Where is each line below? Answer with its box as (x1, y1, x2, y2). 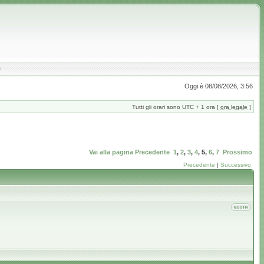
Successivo (220, 161, 251, 168)
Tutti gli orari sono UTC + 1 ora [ (132, 104, 220, 110)
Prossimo (223, 148, 252, 156)
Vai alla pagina (89, 148, 133, 156)
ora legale (220, 104, 247, 110)
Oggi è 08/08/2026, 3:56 (184, 82, 253, 90)
